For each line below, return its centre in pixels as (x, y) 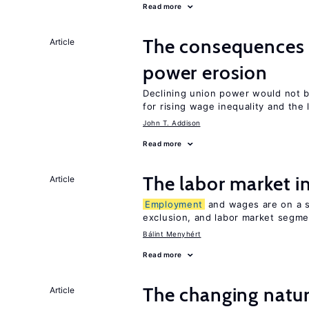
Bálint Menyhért (172, 234)
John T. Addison (172, 123)
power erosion (205, 72)
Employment (174, 204)
